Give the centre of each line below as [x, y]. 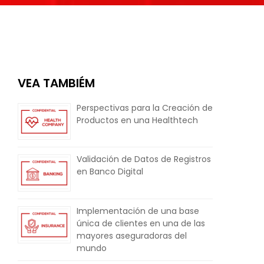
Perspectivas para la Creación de [145, 108]
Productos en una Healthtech [137, 120]
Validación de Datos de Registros [144, 159]
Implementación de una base [138, 211]
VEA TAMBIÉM [56, 83]
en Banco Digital [110, 172]
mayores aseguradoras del [132, 235]
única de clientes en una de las [141, 223]
